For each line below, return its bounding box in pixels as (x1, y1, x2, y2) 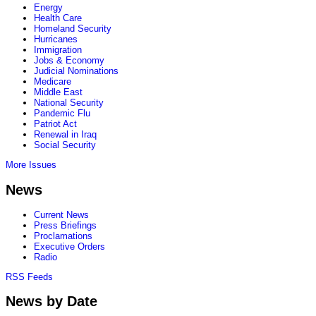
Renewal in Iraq (34, 129, 97, 140)
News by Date (6, 293, 97, 309)
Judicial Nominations (34, 66, 119, 77)
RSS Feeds (6, 271, 53, 282)
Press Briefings (34, 219, 97, 231)
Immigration (34, 44, 82, 56)
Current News (34, 209, 89, 220)
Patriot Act (34, 119, 77, 130)
